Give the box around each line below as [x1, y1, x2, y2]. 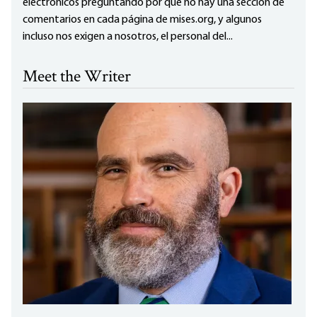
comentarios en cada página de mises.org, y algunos [23, 14, 262, 26]
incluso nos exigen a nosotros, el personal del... [23, 31, 233, 43]
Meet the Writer [23, 65, 131, 91]
